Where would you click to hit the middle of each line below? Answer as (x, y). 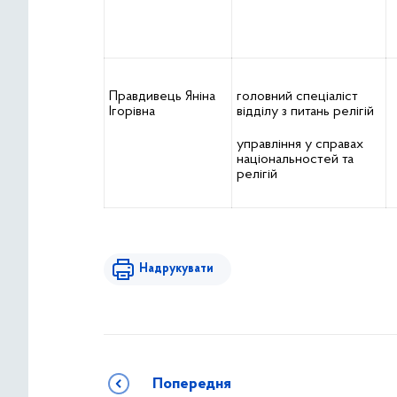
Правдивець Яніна (162, 97)
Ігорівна (132, 112)
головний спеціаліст (297, 97)
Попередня (192, 384)
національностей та (295, 160)
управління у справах (300, 144)
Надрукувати (176, 269)
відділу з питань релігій (305, 112)
